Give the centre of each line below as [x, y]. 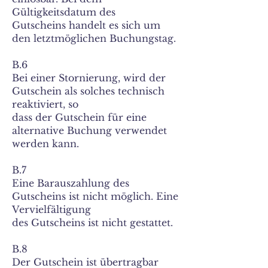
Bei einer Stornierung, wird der [89, 78]
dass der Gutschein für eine [79, 117]
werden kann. [45, 144]
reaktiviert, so [45, 104]
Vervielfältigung [51, 209]
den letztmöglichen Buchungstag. [94, 38]
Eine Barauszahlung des [71, 183]
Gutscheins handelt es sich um [86, 25]
